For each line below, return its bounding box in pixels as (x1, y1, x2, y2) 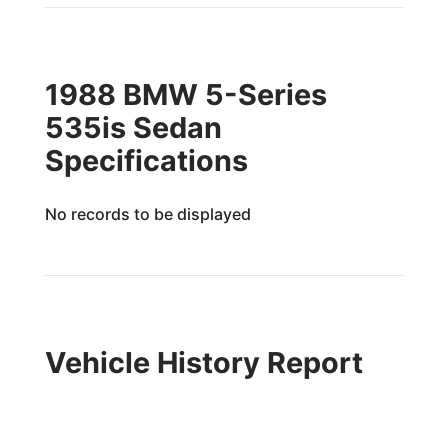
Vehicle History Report (44, 345, 363, 380)
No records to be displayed (44, 204, 251, 224)
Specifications (44, 143, 248, 178)
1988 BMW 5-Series (44, 77, 327, 112)
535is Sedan (44, 110, 222, 145)
